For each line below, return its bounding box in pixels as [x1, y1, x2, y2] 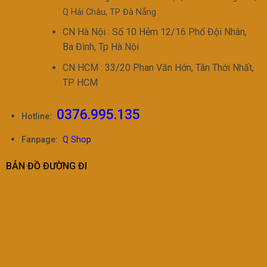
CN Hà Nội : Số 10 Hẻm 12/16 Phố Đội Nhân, [62, 26, 247, 38]
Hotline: [21, 111, 52, 122]
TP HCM [62, 77, 98, 88]
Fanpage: [21, 134, 58, 145]
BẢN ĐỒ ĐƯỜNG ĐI [5, 160, 87, 172]
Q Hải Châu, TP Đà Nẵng [62, 7, 156, 17]
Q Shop [62, 134, 91, 145]
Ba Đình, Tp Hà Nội [62, 41, 139, 53]
